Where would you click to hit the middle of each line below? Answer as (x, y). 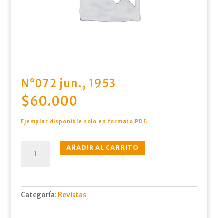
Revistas (72, 194)
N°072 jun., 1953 (68, 83)
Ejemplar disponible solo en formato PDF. (84, 121)
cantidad (35, 175)
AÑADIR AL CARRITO (102, 147)
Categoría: (39, 194)
